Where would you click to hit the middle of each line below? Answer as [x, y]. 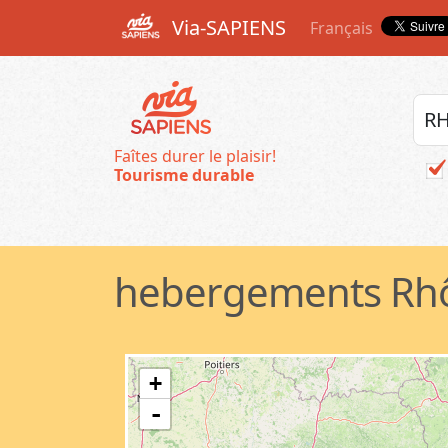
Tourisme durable [184, 175]
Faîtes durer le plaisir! [195, 156]
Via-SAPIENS [226, 27]
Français [341, 28]
